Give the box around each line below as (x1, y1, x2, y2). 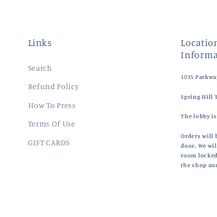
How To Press (28, 100, 76, 110)
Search (28, 62, 52, 73)
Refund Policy (28, 81, 79, 92)
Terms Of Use (28, 119, 76, 129)
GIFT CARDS (28, 137, 70, 147)
